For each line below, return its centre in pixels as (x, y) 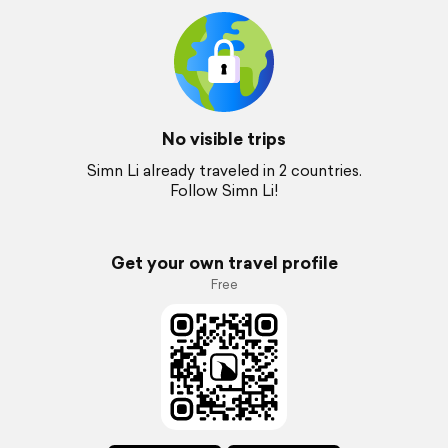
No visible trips (224, 138)
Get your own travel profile (224, 262)
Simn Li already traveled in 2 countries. (224, 170)
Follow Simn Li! (224, 190)
